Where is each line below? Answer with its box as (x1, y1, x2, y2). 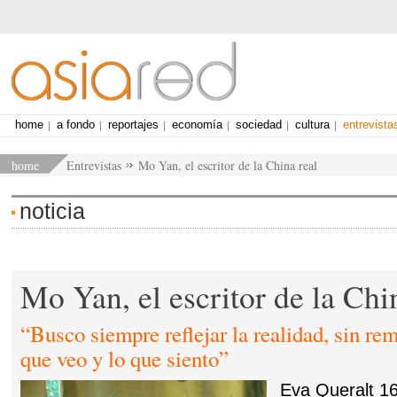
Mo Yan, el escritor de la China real (138, 157, 317, 174)
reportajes (108, 118, 159, 131)
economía (172, 118, 222, 131)
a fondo (57, 118, 95, 131)
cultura (295, 118, 330, 131)
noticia (19, 198, 86, 223)
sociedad (236, 118, 282, 131)
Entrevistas (66, 157, 121, 174)
